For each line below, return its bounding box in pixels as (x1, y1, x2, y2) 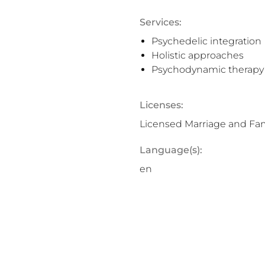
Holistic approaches (151, 50, 244, 61)
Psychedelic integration (151, 35, 261, 47)
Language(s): (140, 144, 202, 156)
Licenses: (140, 99, 183, 111)
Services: (140, 17, 182, 28)
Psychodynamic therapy (151, 64, 264, 75)
